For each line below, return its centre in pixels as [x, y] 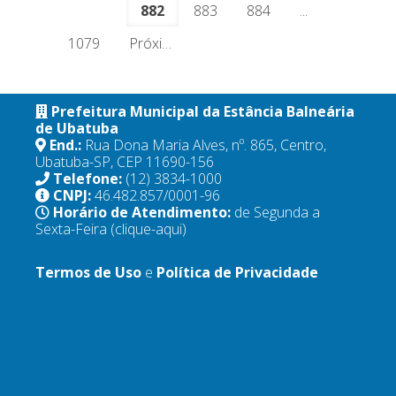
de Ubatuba [77, 128]
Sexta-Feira [73, 229]
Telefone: [89, 179]
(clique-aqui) [148, 229]
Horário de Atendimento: [144, 212]
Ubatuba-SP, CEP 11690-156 [125, 162]
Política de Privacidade [237, 272]
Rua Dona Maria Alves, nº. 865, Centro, [206, 145]
